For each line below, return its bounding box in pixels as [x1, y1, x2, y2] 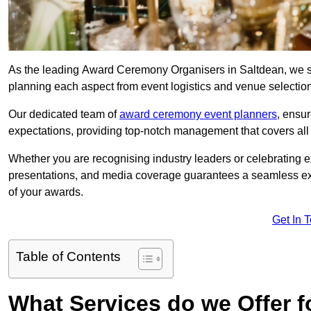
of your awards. [8, 186, 83, 199]
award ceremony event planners [119, 108, 277, 121]
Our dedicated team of [8, 108, 119, 121]
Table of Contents [16, 249, 121, 264]
